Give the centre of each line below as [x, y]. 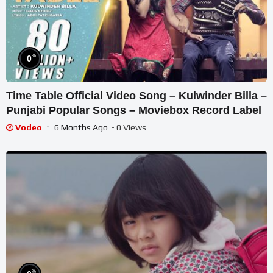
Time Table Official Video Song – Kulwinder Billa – [136, 96]
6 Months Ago [81, 128]
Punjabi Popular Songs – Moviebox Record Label [134, 111]
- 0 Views [129, 128]
